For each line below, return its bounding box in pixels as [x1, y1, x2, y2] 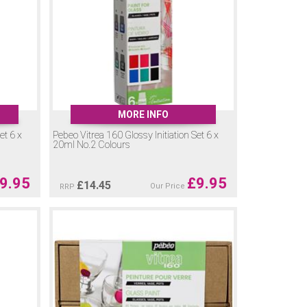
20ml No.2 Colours [52, 139, 130, 151]
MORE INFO [117, 109, 169, 121]
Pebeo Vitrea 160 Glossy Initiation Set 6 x [52, 130, 219, 142]
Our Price [149, 182, 187, 191]
